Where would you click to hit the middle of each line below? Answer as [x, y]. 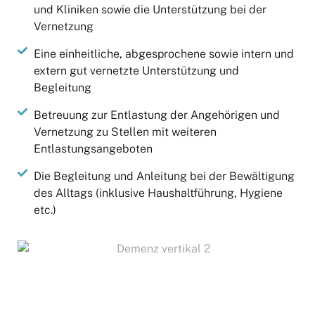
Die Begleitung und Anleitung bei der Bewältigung [164, 176]
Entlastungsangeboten [93, 148]
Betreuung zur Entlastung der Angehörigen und [156, 115]
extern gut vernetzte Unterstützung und [136, 70]
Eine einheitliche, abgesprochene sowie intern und [163, 53]
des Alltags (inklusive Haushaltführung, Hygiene [158, 193]
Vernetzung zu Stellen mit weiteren [125, 131]
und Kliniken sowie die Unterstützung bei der [150, 9]
